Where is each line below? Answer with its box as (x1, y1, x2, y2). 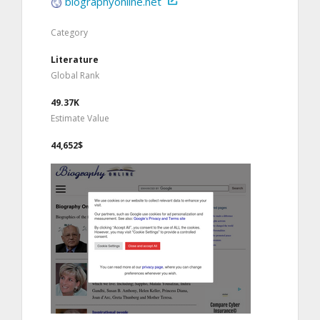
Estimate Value (51, 111, 109, 124)
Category (51, 26, 88, 39)
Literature (51, 53, 99, 66)
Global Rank (51, 69, 99, 81)
